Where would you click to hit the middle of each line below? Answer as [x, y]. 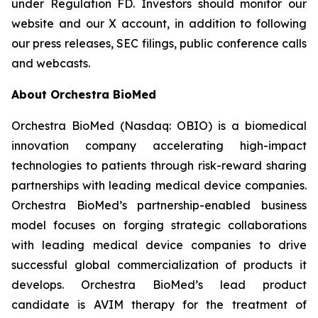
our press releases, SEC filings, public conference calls [159, 43]
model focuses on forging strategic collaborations [159, 225]
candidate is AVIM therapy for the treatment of [159, 305]
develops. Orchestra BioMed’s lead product [159, 285]
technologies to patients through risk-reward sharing [159, 165]
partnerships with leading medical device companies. [159, 185]
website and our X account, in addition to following [159, 23]
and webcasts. [51, 63]
